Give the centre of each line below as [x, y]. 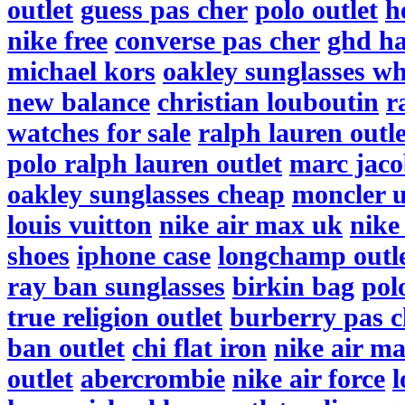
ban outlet [66, 348]
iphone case [144, 255]
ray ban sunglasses [116, 286]
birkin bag [293, 286]
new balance [79, 102]
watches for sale [99, 132]
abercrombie [153, 378]
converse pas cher [217, 40]
